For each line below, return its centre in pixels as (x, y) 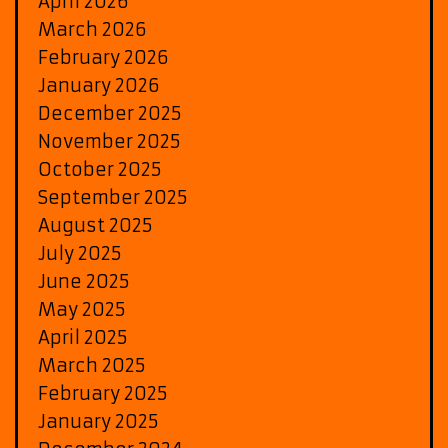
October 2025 (100, 169)
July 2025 (80, 253)
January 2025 (98, 421)
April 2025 (83, 337)
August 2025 (95, 225)
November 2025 (109, 141)
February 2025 (103, 393)
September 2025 (113, 197)
